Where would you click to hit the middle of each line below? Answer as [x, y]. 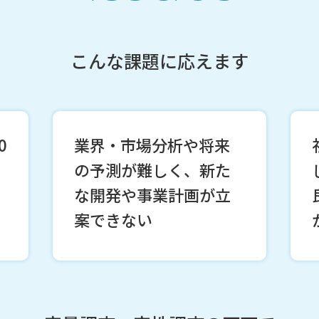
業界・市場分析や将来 [152, 145]
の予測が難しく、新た [152, 169]
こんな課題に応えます [159, 61]
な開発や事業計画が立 [152, 194]
